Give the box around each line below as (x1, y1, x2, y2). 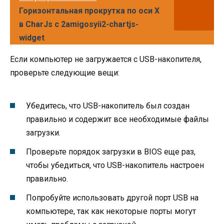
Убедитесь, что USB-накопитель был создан (26, 100, 189, 110)
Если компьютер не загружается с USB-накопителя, (10, 54, 201, 64)
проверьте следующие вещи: (10, 68, 119, 78)
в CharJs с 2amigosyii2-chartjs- (19, 19, 138, 29)
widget (19, 33, 44, 43)
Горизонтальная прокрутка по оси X (19, 6, 159, 16)
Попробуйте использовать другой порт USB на (26, 192, 198, 202)
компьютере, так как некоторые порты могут (26, 206, 196, 216)
